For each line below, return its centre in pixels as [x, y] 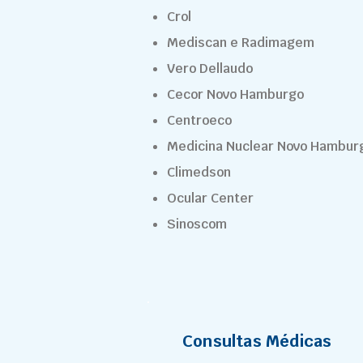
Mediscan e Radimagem [241, 43]
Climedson [199, 172]
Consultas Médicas [257, 341]
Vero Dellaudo [210, 68]
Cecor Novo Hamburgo [235, 94]
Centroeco [199, 120]
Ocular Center [210, 198]
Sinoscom [197, 224]
